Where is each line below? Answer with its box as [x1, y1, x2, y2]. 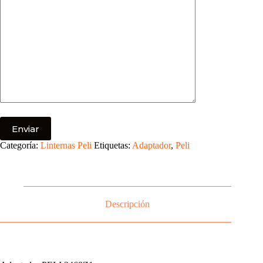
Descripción [105, 199, 150, 210]
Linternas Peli [41, 140, 92, 151]
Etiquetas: [94, 140, 132, 151]
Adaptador [132, 140, 171, 151]
